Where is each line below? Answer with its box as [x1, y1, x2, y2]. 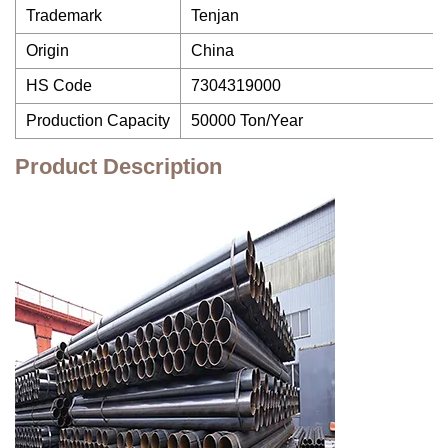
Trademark [26, 7, 102, 24]
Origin [26, 42, 69, 59]
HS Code [26, 77, 92, 94]
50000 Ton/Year [191, 112, 303, 129]
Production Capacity [26, 112, 170, 129]
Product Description [15, 154, 222, 179]
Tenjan [191, 7, 239, 24]
